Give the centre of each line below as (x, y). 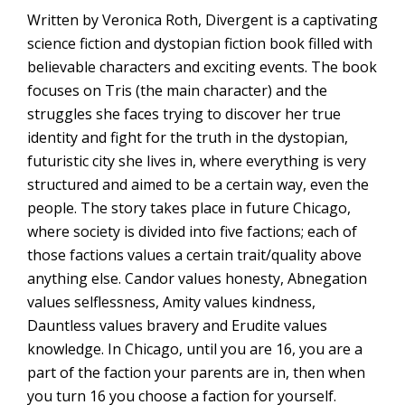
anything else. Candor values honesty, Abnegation (197, 278)
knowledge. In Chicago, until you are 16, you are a (195, 349)
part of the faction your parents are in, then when (196, 372)
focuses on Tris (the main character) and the (177, 90)
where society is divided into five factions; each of (192, 231)
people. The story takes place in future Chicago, (189, 208)
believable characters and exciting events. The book (202, 67)
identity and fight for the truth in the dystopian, (188, 137)
